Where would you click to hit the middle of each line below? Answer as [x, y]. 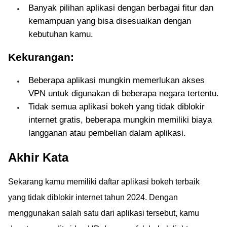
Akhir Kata [38, 157]
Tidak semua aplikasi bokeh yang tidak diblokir [117, 107]
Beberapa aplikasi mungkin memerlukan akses [117, 80]
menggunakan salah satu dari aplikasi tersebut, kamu [104, 213]
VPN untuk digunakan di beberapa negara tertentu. [124, 93]
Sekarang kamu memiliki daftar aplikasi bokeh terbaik [104, 182]
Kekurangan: [41, 57]
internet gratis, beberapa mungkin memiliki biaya [120, 120]
